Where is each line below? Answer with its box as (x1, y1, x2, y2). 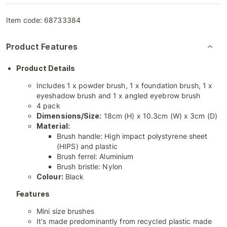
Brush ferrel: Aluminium (57, 152, 134, 161)
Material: (36, 122, 70, 130)
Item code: (6, 16, 45, 24)
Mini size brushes (36, 207, 94, 215)
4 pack (36, 101, 60, 110)
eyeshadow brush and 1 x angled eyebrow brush (36, 91, 201, 100)
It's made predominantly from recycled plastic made (36, 217, 212, 225)
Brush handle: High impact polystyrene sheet (57, 132, 208, 140)
